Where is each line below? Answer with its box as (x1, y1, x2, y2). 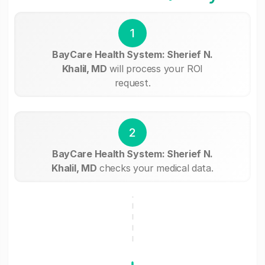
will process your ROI (106, 62, 203, 75)
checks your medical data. (96, 161, 214, 174)
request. (114, 76, 151, 89)
